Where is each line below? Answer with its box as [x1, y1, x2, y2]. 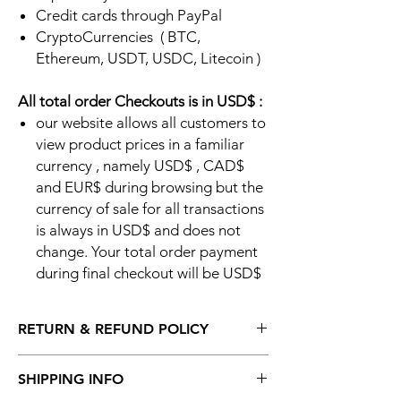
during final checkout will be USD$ [36, 264, 265, 283]
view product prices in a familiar [36, 135, 244, 154]
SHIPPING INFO [18, 371, 124, 388]
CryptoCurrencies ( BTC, [36, 28, 200, 47]
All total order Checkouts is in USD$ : [18, 92, 262, 111]
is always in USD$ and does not [36, 221, 241, 240]
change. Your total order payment [36, 243, 258, 261]
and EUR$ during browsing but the [36, 178, 263, 197]
